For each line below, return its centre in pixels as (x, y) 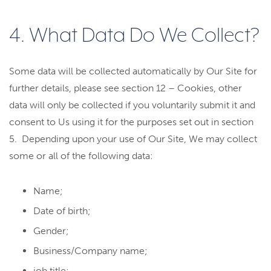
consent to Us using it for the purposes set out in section (131, 122)
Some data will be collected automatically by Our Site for (133, 71)
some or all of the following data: (81, 156)
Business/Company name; (90, 251)
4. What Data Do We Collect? (134, 36)
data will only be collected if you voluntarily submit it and (132, 105)
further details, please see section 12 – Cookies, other (126, 88)
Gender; (51, 231)
